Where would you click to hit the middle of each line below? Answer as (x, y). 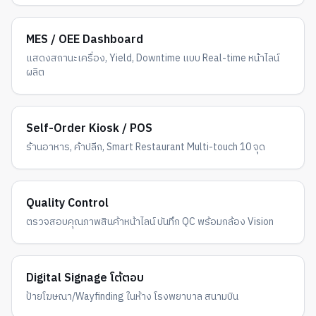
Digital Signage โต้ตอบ (85, 278)
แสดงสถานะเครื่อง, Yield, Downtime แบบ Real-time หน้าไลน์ (153, 58)
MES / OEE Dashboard (85, 40)
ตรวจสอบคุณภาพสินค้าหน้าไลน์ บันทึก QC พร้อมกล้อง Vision (150, 222)
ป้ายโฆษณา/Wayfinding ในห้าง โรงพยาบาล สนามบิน (132, 297)
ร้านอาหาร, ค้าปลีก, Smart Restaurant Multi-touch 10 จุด (146, 147)
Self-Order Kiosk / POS (89, 129)
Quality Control (67, 203)
